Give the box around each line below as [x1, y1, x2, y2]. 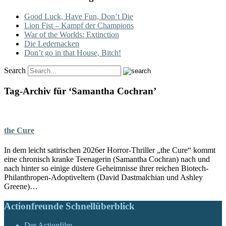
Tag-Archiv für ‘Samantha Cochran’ [4, 85, 156, 96]
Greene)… [4, 182, 38, 191]
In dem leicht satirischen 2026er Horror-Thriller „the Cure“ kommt [4, 146, 215, 155]
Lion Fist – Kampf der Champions [24, 21, 134, 30]
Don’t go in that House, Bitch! [24, 48, 121, 58]
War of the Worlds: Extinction [24, 30, 119, 39]
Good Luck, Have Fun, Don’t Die [24, 12, 133, 21]
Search [4, 66, 26, 75]
